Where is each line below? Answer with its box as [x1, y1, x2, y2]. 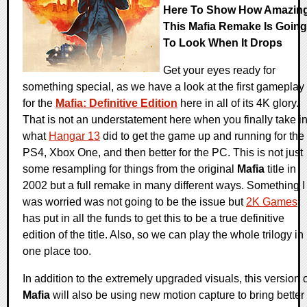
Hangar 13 [49, 130, 100, 143]
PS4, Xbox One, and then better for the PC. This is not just [23, 147, 303, 159]
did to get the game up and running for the [100, 130, 304, 143]
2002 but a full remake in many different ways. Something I [23, 180, 305, 192]
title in [265, 163, 296, 175]
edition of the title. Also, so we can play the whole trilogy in [23, 229, 304, 241]
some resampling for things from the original [23, 163, 237, 175]
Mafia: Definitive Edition [56, 97, 177, 110]
